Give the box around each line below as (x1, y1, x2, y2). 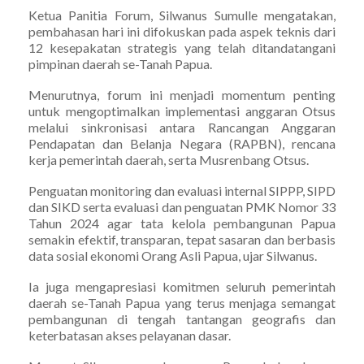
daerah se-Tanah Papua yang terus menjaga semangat (28, 294, 336, 310)
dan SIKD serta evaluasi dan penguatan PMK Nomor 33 (28, 198, 336, 214)
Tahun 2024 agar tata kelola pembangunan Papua (28, 214, 336, 231)
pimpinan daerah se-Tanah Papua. (28, 55, 212, 71)
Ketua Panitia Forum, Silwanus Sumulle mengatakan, (28, 6, 336, 23)
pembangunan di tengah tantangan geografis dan (28, 310, 336, 327)
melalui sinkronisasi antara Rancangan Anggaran (28, 119, 336, 135)
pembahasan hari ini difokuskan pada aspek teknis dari (28, 23, 336, 39)
